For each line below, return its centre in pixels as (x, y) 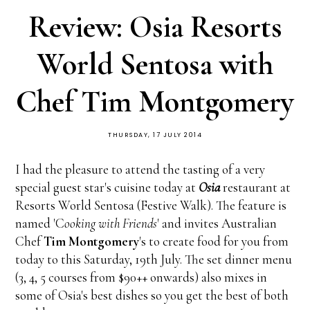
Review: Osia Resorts (155, 27)
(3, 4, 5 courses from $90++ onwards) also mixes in (142, 277)
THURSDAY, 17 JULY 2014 (155, 135)
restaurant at (256, 188)
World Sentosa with (155, 65)
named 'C (40, 224)
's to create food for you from (214, 241)
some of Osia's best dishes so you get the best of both (152, 295)
